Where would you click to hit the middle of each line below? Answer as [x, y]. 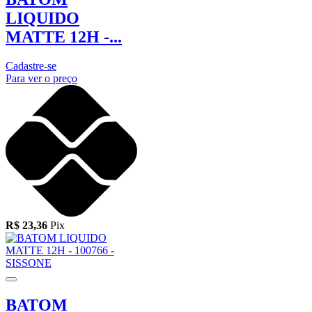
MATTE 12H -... [64, 37]
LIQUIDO [42, 18]
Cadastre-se [31, 66]
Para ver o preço [41, 79]
